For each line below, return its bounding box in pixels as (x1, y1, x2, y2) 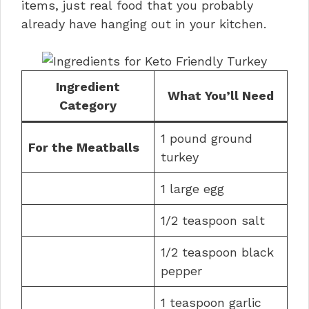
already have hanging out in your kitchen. (21, 16, 266, 31)
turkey (161, 149, 199, 164)
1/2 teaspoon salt (161, 212, 265, 228)
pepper (161, 263, 202, 278)
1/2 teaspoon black (161, 244, 274, 259)
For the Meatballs (28, 139, 139, 154)
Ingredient (56, 79, 120, 94)
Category (59, 97, 117, 112)
